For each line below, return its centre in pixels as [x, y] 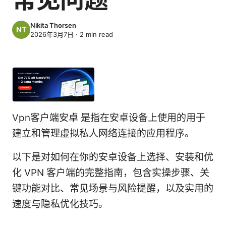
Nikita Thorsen [53, 25]
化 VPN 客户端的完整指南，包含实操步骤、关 [111, 173]
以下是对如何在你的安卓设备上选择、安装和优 [113, 157]
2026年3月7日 [52, 34]
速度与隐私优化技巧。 [60, 204]
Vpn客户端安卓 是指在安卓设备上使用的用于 [109, 118]
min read [98, 34]
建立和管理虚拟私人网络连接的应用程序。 [103, 134]
